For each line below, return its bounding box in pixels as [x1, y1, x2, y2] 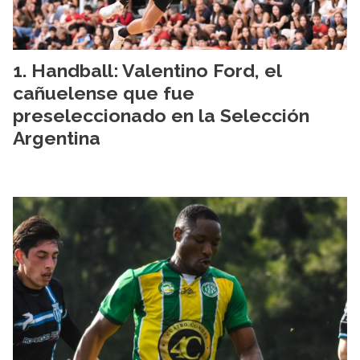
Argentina [13, 126, 100, 149]
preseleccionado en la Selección [13, 104, 309, 126]
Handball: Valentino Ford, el [31, 59, 281, 81]
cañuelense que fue [13, 81, 194, 104]
